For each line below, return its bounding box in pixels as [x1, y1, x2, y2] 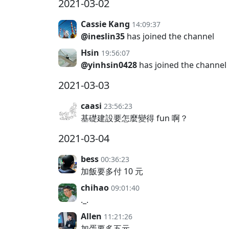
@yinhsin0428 [81, 59, 137, 71]
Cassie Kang [81, 18, 130, 30]
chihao [81, 182, 109, 193]
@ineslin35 [81, 31, 125, 42]
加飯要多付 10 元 [81, 166, 143, 177]
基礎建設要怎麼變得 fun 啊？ [81, 112, 188, 124]
